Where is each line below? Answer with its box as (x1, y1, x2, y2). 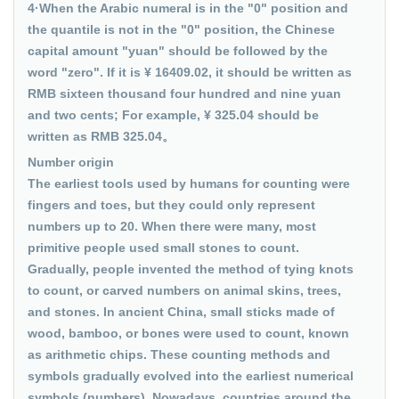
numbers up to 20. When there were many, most (28, 219, 316, 233)
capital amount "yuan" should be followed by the (28, 44, 328, 58)
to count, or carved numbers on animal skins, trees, (28, 283, 341, 297)
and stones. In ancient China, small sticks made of (28, 305, 335, 319)
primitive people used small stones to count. (28, 240, 299, 255)
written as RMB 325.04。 (28, 129, 175, 143)
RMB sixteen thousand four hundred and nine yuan (28, 86, 341, 101)
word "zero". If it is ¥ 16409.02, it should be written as (28, 65, 352, 79)
